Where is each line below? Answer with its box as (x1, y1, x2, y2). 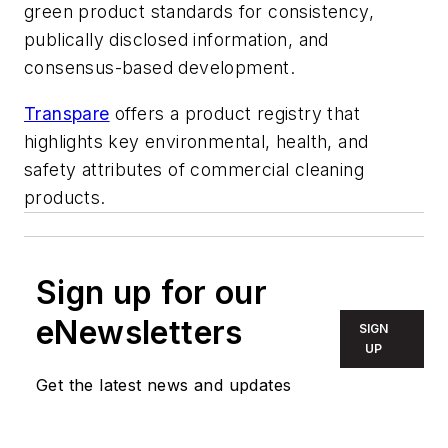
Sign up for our (36, 272, 267, 312)
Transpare (24, 102, 110, 124)
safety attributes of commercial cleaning (24, 158, 364, 180)
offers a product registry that (109, 102, 361, 124)
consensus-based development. (24, 56, 296, 78)
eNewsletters (36, 312, 243, 352)
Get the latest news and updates (36, 374, 292, 395)
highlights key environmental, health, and (24, 130, 369, 152)
